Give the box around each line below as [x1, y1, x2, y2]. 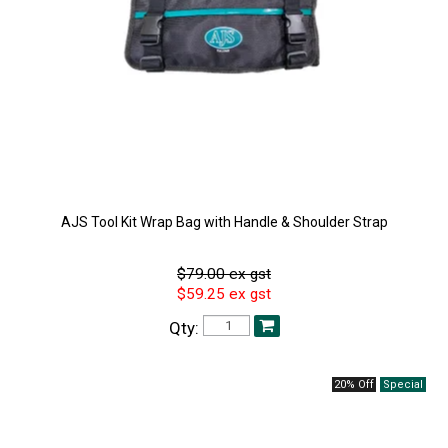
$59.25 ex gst [177, 285, 271, 304]
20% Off [333, 377, 374, 391]
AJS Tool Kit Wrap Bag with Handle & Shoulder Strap [60, 214, 388, 231]
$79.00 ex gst [177, 265, 271, 284]
